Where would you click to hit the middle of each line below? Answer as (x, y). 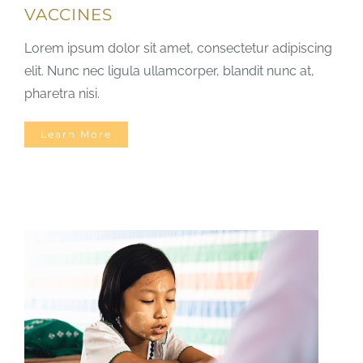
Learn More (76, 134)
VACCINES (68, 14)
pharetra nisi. (62, 93)
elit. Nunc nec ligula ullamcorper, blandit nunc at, (169, 70)
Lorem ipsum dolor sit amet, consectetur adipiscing (178, 48)
